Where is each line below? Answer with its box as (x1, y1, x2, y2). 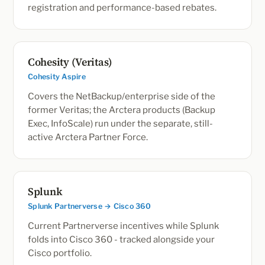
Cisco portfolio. (28, 248, 92, 258)
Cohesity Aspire (28, 72, 86, 81)
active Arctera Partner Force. (28, 132, 148, 143)
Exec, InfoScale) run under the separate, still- (28, 118, 213, 129)
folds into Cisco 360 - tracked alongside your (28, 234, 215, 245)
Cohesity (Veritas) (28, 54, 113, 69)
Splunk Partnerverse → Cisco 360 (28, 202, 151, 211)
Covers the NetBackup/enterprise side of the (28, 91, 215, 102)
